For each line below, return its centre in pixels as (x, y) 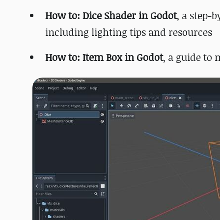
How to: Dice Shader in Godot (111, 15)
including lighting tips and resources (129, 32)
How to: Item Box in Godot (104, 57)
